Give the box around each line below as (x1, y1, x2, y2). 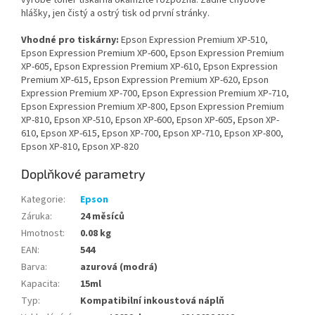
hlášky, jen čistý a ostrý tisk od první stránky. (21, 6, 210, 21)
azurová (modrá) (80, 260, 157, 275)
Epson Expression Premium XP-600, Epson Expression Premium (21, 46, 284, 61)
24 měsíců (80, 210, 124, 224)
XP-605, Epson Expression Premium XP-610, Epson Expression (21, 60, 278, 75)
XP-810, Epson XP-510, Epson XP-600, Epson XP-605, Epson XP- (21, 113, 279, 128)
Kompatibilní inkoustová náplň (80, 294, 224, 309)
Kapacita (21, 277, 58, 292)
